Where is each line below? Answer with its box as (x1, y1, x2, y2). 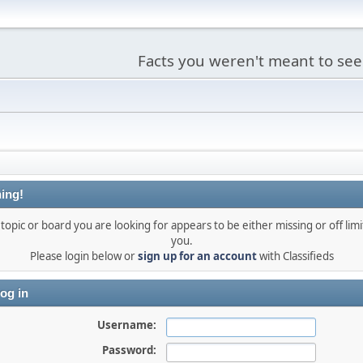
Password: (101, 343, 156, 357)
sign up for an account (137, 249, 257, 263)
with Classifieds (256, 249, 334, 263)
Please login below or (29, 249, 138, 263)
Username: (96, 318, 156, 332)
